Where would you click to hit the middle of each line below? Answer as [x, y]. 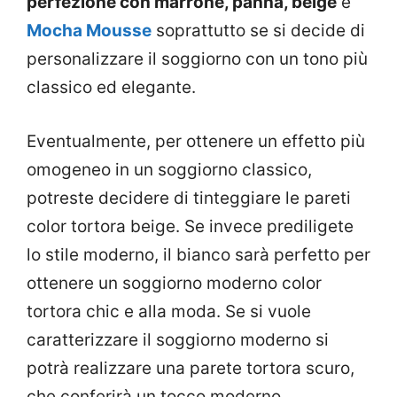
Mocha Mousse [89, 31]
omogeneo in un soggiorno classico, [169, 169]
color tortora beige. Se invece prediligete [190, 226]
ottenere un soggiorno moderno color [174, 283]
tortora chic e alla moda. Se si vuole [169, 311]
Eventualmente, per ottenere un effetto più [196, 141]
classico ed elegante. [111, 88]
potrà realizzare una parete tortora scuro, [191, 368]
